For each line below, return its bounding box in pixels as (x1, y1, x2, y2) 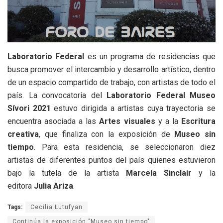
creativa (7, 129, 39, 139)
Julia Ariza (34, 181, 73, 191)
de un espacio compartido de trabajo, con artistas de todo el (7, 77, 216, 87)
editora (7, 181, 34, 191)
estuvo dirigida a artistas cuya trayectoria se (50, 103, 216, 113)
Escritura (181, 116, 216, 126)
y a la (155, 116, 182, 126)
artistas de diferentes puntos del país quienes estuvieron (7, 155, 216, 165)
